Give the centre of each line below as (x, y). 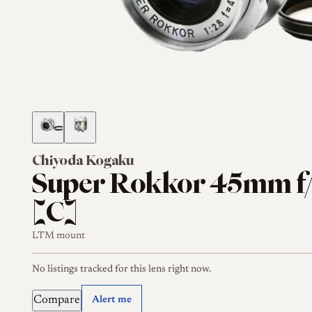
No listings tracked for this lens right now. (121, 270)
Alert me (112, 301)
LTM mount (58, 236)
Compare (56, 300)
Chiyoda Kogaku (83, 161)
